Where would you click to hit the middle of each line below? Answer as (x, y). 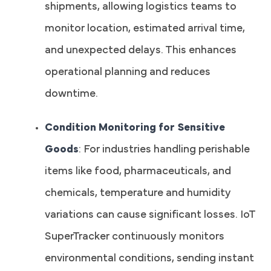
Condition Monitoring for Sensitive (135, 129)
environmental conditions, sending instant (149, 259)
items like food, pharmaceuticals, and (138, 172)
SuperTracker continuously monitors (135, 237)
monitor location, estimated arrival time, (145, 29)
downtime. (71, 95)
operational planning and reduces (128, 73)
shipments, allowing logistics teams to (141, 8)
